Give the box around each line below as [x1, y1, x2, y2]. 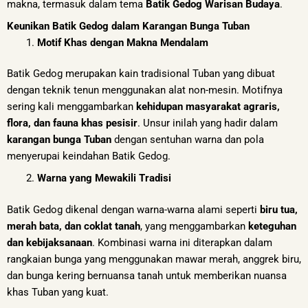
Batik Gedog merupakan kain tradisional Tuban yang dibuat [7, 67, 275, 80]
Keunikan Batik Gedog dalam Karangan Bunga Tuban [7, 19, 250, 32]
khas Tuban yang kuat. [7, 285, 109, 298]
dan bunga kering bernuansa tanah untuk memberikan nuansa [7, 269, 287, 282]
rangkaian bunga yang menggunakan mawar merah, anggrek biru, [7, 252, 301, 265]
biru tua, [260, 203, 298, 216]
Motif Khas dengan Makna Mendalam [36, 36, 208, 49]
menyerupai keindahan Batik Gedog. [7, 150, 170, 163]
